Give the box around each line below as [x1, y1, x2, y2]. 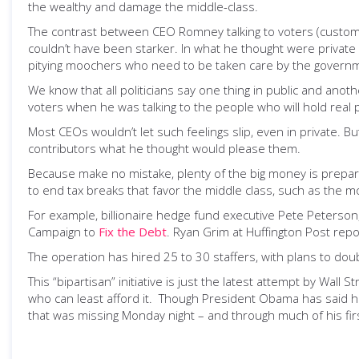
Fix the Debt [99, 224, 167, 240]
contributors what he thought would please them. [28, 140, 301, 156]
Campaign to [28, 224, 99, 240]
